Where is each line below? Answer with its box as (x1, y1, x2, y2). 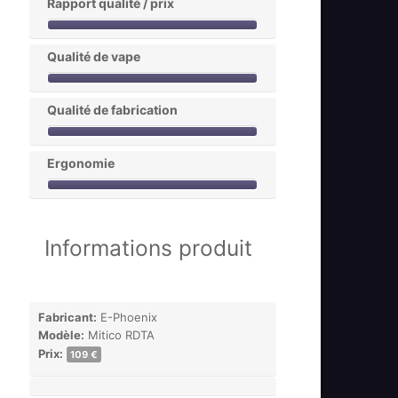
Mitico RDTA (84, 328, 155, 342)
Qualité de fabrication (47, 102, 179, 117)
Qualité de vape (47, 49, 141, 64)
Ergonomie (47, 155, 115, 171)
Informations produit (44, 235, 253, 261)
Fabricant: (38, 310, 98, 324)
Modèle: (38, 328, 85, 342)
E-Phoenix (97, 310, 158, 324)
